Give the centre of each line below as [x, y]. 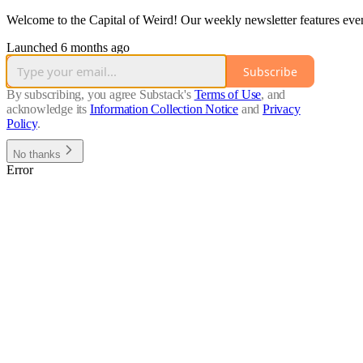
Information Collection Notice [164, 109]
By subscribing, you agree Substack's [99, 95]
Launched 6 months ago [68, 48]
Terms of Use [228, 95]
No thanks [37, 155]
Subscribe [270, 71]
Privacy [282, 109]
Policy [22, 124]
